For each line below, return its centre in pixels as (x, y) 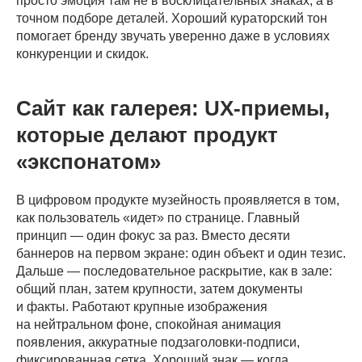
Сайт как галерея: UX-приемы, (173, 108)
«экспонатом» (88, 161)
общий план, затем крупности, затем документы (160, 288)
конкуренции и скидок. (82, 53)
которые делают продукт (147, 135)
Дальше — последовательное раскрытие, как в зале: (174, 271)
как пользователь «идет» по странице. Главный (158, 217)
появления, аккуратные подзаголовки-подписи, (158, 342)
